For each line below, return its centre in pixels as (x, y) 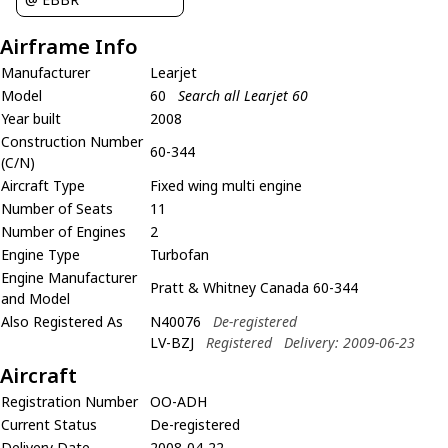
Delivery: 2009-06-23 (349, 343)
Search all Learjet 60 (243, 96)
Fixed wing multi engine (226, 186)
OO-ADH (178, 402)
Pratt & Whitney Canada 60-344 (254, 288)
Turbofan (179, 255)
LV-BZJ (172, 343)
